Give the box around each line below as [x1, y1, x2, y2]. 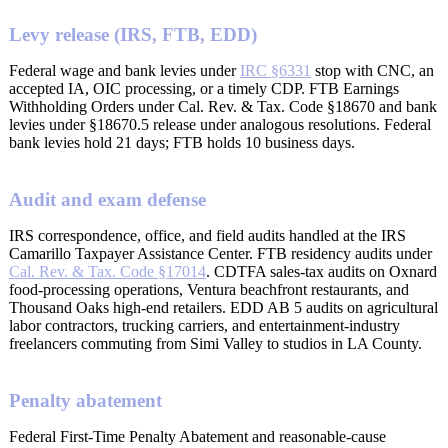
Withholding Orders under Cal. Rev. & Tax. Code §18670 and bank [9, 98, 437, 116]
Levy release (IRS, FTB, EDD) [9, 24, 257, 46]
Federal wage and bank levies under [9, 62, 240, 80]
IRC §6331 [240, 62, 311, 80]
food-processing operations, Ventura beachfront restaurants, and [9, 280, 409, 298]
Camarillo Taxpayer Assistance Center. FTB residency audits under [9, 244, 432, 262]
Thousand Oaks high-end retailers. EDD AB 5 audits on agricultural [9, 298, 438, 316]
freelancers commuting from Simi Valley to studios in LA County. [9, 334, 422, 352]
